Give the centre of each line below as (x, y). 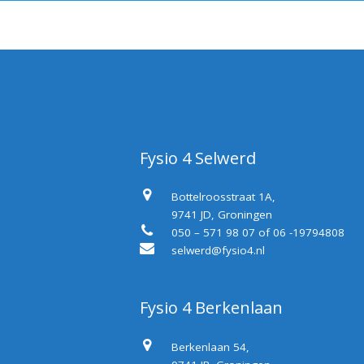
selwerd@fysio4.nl (219, 251)
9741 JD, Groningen (222, 215)
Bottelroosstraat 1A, (224, 197)
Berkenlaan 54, (211, 347)
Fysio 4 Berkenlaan (212, 308)
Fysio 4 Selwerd (198, 158)
